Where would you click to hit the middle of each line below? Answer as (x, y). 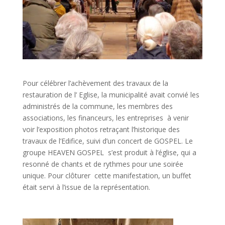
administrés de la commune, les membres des (97, 106)
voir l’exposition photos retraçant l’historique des (101, 130)
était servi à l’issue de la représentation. (86, 187)
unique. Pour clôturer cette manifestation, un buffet (107, 176)
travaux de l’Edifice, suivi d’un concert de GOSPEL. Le (107, 141)
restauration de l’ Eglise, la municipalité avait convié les (111, 95)
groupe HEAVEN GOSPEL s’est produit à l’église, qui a (109, 153)
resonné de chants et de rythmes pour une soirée (103, 164)
